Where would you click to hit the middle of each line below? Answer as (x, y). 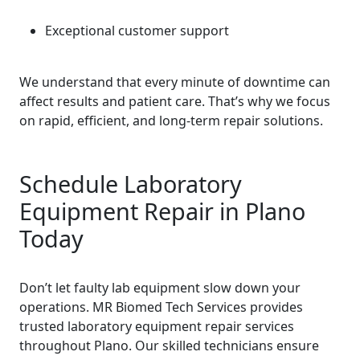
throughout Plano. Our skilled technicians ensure (169, 346)
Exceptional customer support (137, 31)
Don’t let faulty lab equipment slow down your (160, 288)
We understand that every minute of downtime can (175, 82)
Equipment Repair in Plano (162, 211)
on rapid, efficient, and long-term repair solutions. (171, 121)
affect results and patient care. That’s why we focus (175, 101)
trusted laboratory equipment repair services (157, 326)
